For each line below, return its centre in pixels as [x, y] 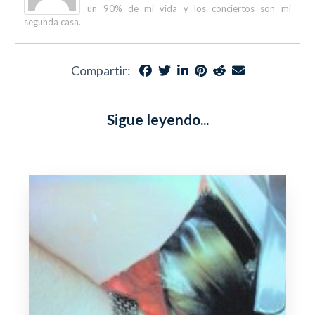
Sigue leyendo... [157, 120]
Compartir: [101, 71]
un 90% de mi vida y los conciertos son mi [189, 9]
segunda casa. [53, 22]
